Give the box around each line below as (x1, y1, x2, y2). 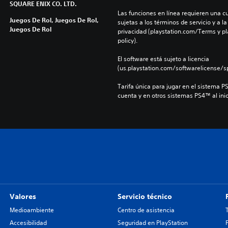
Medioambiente (9, 206, 54, 214)
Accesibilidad (9, 218, 47, 227)
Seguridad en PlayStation (117, 218, 188, 227)
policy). (117, 36, 137, 45)
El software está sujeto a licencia (117, 54, 209, 63)
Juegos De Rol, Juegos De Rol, (9, 16, 99, 24)
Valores (9, 192, 36, 201)
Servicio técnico (117, 192, 172, 201)
